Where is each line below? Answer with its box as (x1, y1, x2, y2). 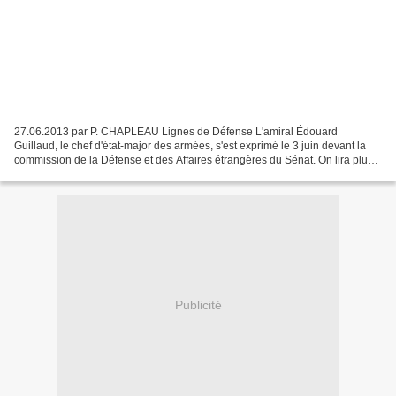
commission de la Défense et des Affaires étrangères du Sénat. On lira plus (14, 153, 373, 166)
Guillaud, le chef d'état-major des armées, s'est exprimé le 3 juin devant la (14, 139, 366, 152)
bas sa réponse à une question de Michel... (14, 167, 220, 180)
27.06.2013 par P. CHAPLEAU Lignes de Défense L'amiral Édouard (14, 125, 338, 138)
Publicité (174, 298, 222, 313)
